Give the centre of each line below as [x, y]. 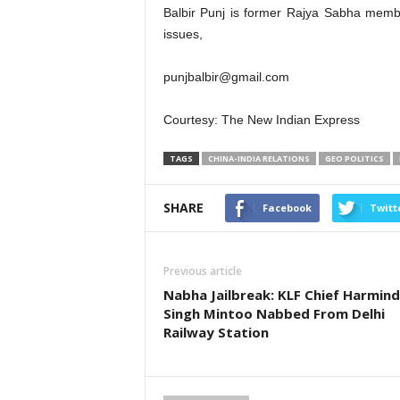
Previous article [202, 271]
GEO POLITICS [354, 158]
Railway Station [216, 332]
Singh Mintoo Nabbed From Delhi [274, 313]
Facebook [287, 208]
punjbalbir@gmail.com [226, 77]
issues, [183, 34]
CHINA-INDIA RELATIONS [258, 158]
